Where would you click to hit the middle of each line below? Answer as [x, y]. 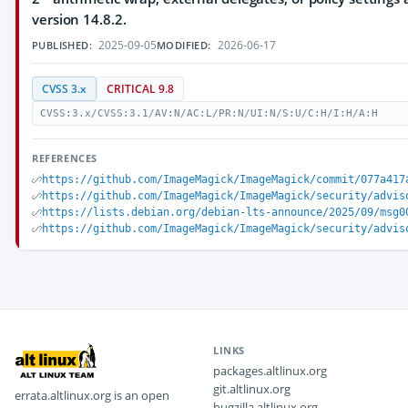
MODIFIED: [184, 45]
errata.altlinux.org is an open [92, 395]
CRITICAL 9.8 [140, 89]
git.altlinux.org [252, 389]
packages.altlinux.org [270, 371]
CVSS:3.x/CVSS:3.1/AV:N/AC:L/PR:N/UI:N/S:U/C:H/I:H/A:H [209, 113]
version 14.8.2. [79, 19]
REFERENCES [65, 158]
